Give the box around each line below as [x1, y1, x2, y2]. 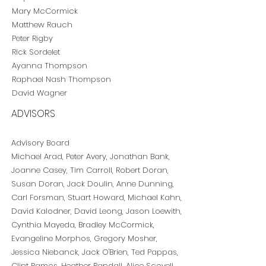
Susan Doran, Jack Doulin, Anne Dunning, [11, 178, 174, 189]
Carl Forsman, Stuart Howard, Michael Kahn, [11, 192, 182, 203]
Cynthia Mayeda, [11, 219, 78, 230]
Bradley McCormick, [78, 219, 154, 230]
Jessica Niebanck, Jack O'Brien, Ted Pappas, [11, 246, 178, 258]
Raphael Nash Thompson [12, 74, 111, 85]
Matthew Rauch [12, 19, 72, 30]
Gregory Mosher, [94, 233, 157, 244]
